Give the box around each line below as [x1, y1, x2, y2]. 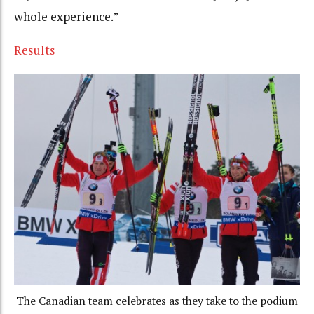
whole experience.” [14, 8, 118, 25]
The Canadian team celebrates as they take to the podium [16, 293, 298, 308]
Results [14, 42, 55, 59]
